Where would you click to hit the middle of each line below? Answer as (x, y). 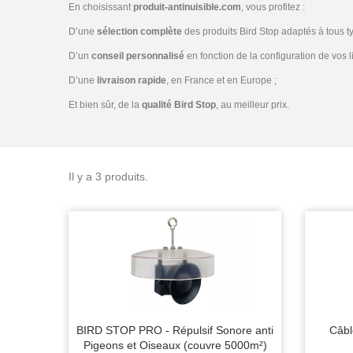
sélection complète (139, 32)
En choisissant (101, 7)
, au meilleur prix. (253, 105)
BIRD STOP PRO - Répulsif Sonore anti (175, 331)
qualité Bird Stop (179, 105)
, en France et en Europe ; (221, 80)
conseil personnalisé (138, 56)
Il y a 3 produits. (108, 176)
